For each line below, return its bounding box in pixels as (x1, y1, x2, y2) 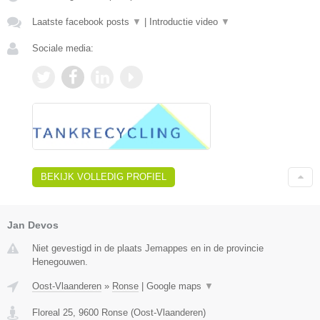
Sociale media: (32, 42, 94, 54)
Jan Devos (7, 219, 59, 231)
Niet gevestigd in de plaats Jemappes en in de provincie (32, 242, 264, 254)
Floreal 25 (32, 306, 73, 318)
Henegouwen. (32, 256, 88, 267)
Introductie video (149, 16, 221, 27)
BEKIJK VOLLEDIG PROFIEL (41, 171, 166, 182)
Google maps (146, 280, 204, 291)
